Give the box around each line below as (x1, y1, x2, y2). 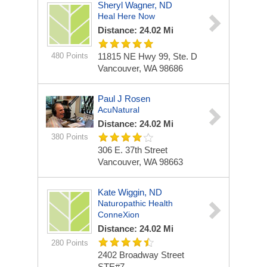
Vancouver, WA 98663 (98, 157, 183, 167)
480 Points (51, 51, 88, 60)
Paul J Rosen (98, 94, 150, 104)
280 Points (51, 238, 88, 247)
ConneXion (98, 210, 139, 219)
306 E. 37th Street (98, 145, 167, 155)
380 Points (51, 132, 88, 141)
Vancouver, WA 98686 (98, 63, 183, 73)
